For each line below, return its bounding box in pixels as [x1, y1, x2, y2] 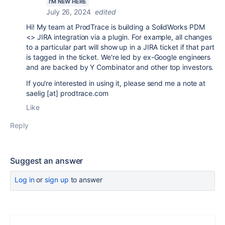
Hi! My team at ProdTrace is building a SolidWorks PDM [26, 23, 205, 31]
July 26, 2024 [46, 8, 91, 16]
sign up [45, 175, 69, 184]
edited [94, 8, 116, 16]
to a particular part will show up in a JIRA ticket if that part [26, 43, 214, 51]
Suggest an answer [10, 156, 83, 166]
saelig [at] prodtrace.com [26, 89, 108, 97]
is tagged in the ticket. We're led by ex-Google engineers [26, 53, 211, 61]
